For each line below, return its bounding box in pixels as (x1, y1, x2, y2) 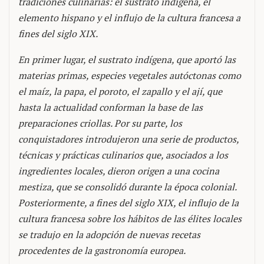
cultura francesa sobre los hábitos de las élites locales (18, 212, 242, 225)
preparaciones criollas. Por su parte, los (18, 117, 182, 130)
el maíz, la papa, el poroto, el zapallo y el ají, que (18, 85, 222, 98)
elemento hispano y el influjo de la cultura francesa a (18, 11, 240, 24)
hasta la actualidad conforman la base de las (18, 101, 203, 114)
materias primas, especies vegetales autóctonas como (18, 69, 241, 82)
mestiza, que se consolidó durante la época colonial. (18, 180, 236, 193)
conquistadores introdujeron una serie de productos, (18, 133, 239, 146)
